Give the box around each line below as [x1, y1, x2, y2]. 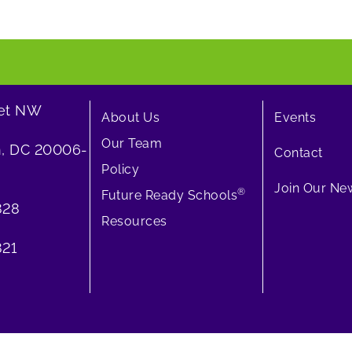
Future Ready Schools [101, 187, 237, 203]
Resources [101, 213, 167, 229]
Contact [274, 145, 323, 160]
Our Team [101, 135, 162, 151]
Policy [101, 161, 139, 177]
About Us [101, 109, 159, 125]
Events [274, 109, 316, 125]
